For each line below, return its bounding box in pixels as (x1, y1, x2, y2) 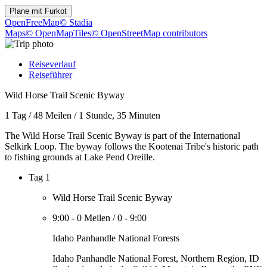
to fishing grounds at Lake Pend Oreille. (5, 152, 155, 162)
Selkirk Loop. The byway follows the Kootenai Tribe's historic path (5, 141, 259, 151)
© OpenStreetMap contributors (91, 28, 207, 38)
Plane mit (10, 7, 45, 15)
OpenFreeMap (5, 17, 60, 27)
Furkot (45, 7, 67, 15)
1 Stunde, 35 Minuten (79, 110, 160, 120)
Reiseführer (29, 70, 72, 80)
